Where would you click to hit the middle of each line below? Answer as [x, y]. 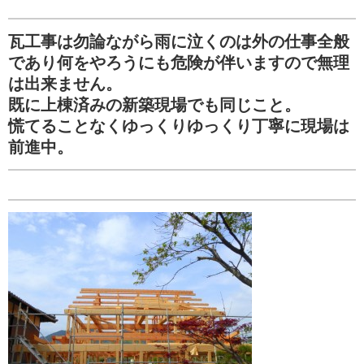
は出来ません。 [65, 84]
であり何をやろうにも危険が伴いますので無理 [179, 63]
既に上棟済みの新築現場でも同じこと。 [154, 105]
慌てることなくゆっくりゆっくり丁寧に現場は [179, 126]
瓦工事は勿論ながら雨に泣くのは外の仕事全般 [179, 41]
